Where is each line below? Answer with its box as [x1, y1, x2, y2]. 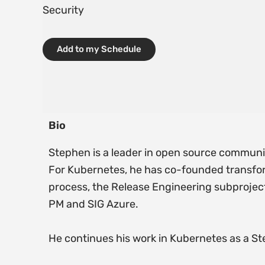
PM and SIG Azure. [49, 198, 138, 211]
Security [43, 4, 84, 17]
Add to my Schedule [57, 43, 141, 54]
